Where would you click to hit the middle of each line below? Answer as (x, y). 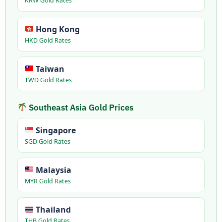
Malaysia (52, 170)
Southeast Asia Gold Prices (80, 107)
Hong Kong (56, 29)
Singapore (55, 130)
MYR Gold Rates (48, 181)
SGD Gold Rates (47, 141)
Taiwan (49, 69)
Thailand (52, 209)
